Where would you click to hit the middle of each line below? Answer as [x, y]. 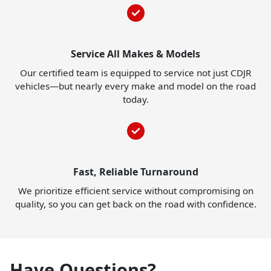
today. [135, 100]
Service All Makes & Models [135, 54]
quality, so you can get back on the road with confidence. [135, 204]
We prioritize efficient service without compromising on [135, 191]
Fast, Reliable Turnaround [135, 172]
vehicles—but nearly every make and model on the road [135, 86]
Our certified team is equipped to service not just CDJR [135, 73]
